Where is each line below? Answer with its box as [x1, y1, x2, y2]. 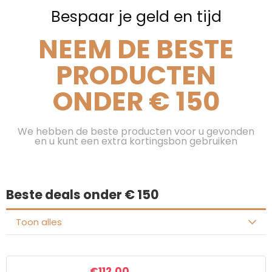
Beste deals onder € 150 [6, 186, 159, 203]
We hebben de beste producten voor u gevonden [18, 124, 254, 138]
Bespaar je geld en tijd [50, 6, 222, 27]
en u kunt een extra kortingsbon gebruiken [35, 134, 237, 148]
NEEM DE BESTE [38, 31, 234, 67]
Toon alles [16, 216, 62, 228]
